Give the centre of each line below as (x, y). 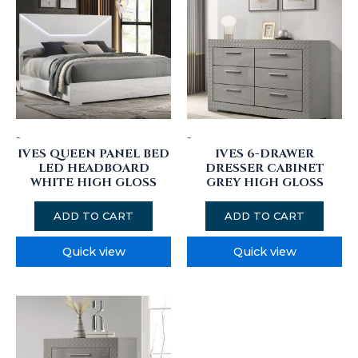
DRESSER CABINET (265, 169)
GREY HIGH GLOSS (265, 183)
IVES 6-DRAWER (265, 154)
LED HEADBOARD (93, 169)
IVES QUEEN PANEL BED (93, 154)
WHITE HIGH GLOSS (93, 183)
